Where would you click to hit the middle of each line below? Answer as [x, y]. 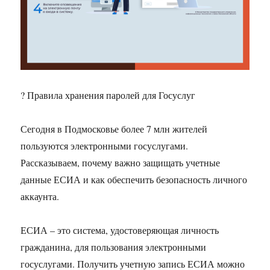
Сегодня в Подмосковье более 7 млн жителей [114, 129]
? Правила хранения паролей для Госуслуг [108, 95]
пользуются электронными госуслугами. [105, 146]
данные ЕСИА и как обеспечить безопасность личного [134, 180]
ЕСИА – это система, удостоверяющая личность [120, 230]
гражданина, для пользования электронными [114, 247]
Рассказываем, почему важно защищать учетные [121, 163]
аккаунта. [40, 196]
